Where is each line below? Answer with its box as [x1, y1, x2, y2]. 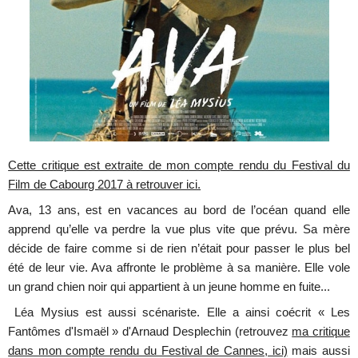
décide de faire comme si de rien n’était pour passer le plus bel [8, 242, 350, 256]
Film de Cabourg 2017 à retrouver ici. [8, 177, 201, 191]
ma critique [292, 325, 350, 339]
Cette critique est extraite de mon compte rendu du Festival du [8, 158, 350, 172]
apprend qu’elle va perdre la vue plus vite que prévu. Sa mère [8, 223, 350, 237]
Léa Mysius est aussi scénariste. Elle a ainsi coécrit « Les [14, 306, 350, 320]
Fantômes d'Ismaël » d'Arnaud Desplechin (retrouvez [8, 325, 292, 339]
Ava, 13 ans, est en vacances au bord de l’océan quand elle [8, 204, 350, 217]
